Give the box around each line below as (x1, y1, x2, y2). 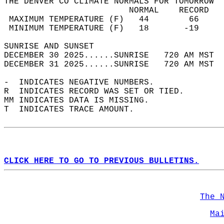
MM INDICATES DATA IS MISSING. (4, 96, 159, 105)
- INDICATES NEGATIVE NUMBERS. (4, 78, 164, 87)
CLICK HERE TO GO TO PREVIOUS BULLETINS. (4, 156, 199, 165)
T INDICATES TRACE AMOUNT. (4, 105, 144, 114)
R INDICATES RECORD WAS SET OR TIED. (4, 87, 194, 96)
